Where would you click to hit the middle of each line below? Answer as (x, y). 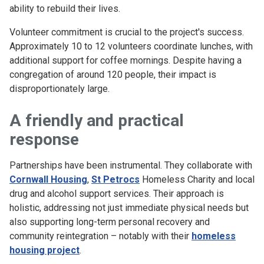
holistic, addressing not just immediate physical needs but (129, 208)
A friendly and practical (97, 121)
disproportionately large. (60, 89)
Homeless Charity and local (197, 180)
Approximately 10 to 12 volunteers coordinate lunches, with (131, 47)
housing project (44, 250)
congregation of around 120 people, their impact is (113, 75)
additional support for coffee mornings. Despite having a (126, 61)
